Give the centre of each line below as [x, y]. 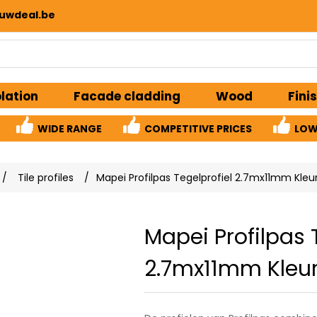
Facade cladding [127, 96]
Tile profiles [46, 177]
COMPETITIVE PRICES [198, 128]
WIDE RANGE [70, 128]
